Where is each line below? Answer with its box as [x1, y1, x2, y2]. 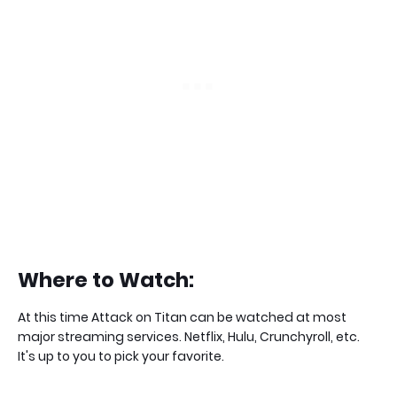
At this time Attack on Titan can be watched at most [18, 308, 346, 327]
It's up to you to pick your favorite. [18, 347, 224, 366]
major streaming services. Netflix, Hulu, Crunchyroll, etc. [18, 328, 360, 346]
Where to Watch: [18, 266, 194, 295]
